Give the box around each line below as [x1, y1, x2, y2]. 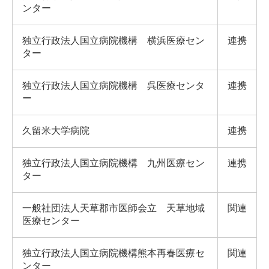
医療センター [22, 216, 80, 226]
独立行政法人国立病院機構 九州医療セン [22, 158, 205, 168]
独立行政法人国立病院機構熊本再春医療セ [22, 248, 205, 258]
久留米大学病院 [22, 125, 89, 136]
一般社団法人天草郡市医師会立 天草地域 [22, 203, 205, 213]
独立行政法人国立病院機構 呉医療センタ [22, 80, 205, 91]
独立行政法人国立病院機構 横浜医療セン [22, 35, 205, 46]
